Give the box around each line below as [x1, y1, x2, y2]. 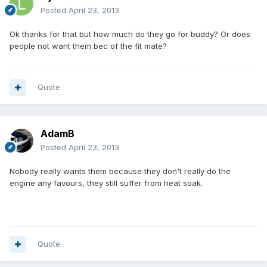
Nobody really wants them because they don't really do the [10, 166, 231, 176]
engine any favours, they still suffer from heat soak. [10, 178, 203, 188]
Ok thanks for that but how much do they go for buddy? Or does [10, 29, 250, 39]
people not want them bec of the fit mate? [10, 41, 167, 51]
